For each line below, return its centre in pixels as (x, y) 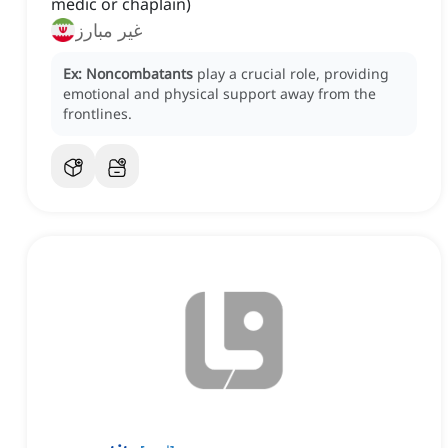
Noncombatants (139, 74)
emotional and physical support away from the (219, 94)
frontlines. (97, 114)
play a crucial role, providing (293, 74)
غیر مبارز (108, 30)
